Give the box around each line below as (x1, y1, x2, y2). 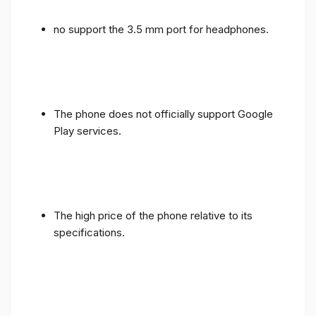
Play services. (54, 123, 121, 138)
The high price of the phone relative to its (54, 208, 253, 222)
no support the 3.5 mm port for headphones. (54, 22, 269, 36)
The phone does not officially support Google (54, 107, 273, 121)
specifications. (54, 225, 125, 239)
